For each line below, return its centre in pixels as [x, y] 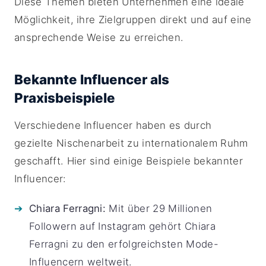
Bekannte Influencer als [92, 79]
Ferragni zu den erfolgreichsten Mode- [124, 244]
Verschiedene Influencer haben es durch [113, 125]
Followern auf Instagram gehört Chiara [122, 226]
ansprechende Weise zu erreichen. [99, 37]
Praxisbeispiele [65, 98]
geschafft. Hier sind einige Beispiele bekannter [129, 161]
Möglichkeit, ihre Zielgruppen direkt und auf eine [133, 20]
